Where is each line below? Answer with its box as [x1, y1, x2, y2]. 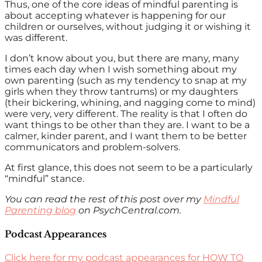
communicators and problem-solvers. [5, 141, 180, 153]
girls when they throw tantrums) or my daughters [5, 85, 238, 97]
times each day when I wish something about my [5, 63, 237, 75]
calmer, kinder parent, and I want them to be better [5, 130, 247, 142]
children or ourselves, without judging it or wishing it [5, 20, 251, 32]
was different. [5, 32, 67, 43]
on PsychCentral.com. [76, 204, 181, 216]
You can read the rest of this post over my [5, 193, 204, 205]
